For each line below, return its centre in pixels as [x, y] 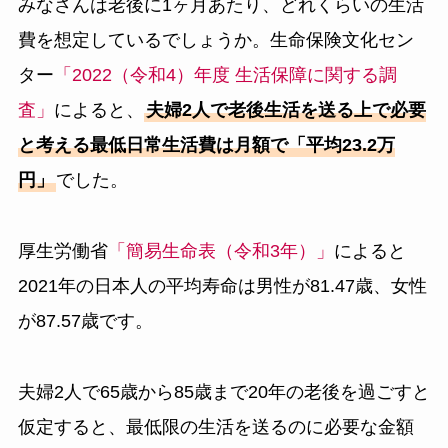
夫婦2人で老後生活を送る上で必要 [285, 110]
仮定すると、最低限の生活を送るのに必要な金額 [215, 426]
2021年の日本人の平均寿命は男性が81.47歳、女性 [222, 285]
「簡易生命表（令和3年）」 [220, 250]
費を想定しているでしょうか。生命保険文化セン [215, 40]
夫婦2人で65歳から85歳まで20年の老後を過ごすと [223, 391]
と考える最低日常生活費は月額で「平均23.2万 [206, 145]
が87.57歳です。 [85, 320]
